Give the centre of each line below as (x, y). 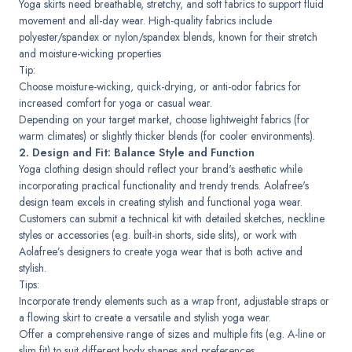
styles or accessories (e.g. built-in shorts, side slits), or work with (158, 235)
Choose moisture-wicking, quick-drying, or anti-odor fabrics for (160, 86)
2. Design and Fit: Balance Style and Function (137, 152)
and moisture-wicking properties (90, 53)
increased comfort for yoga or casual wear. (116, 103)
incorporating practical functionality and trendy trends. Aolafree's (164, 185)
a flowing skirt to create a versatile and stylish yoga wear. (145, 317)
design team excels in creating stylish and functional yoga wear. (161, 202)
